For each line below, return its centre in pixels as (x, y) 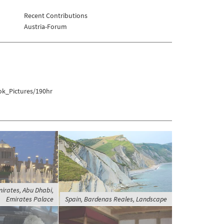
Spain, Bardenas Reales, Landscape (116, 199)
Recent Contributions (55, 16)
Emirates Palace (29, 199)
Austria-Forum (45, 27)
